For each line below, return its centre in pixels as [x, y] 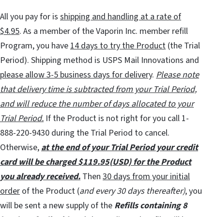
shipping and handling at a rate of [121, 17]
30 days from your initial [146, 177]
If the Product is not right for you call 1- [116, 119]
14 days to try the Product [118, 46]
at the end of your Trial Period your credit [120, 148]
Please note [178, 75]
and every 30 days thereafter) [132, 191]
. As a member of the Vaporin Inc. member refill [104, 31]
